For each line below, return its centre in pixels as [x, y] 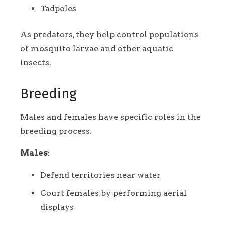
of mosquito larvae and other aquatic [97, 48]
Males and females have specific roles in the [110, 117]
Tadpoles [58, 8]
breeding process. [56, 131]
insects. [36, 62]
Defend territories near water [100, 175]
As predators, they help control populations [109, 34]
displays [57, 207]
